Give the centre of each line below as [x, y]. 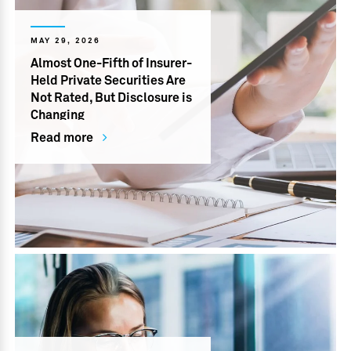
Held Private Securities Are [109, 81]
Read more [62, 138]
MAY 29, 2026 [66, 41]
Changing [58, 115]
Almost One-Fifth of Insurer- [112, 63]
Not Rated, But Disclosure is [112, 98]
